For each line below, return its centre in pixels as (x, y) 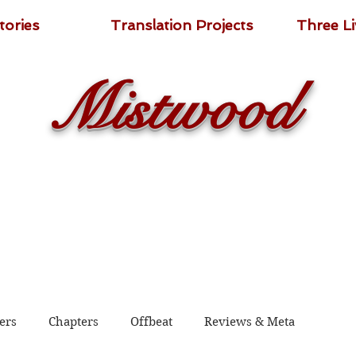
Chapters (74, 321)
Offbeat (151, 321)
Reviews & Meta (250, 321)
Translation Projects (182, 25)
